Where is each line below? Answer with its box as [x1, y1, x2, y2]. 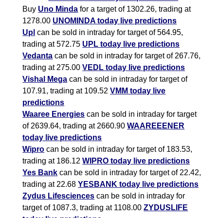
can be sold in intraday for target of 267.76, [53, 52, 201, 60]
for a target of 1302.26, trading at [78, 5, 191, 14]
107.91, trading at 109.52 [22, 87, 110, 95]
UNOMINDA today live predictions [53, 17, 177, 25]
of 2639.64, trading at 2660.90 [22, 122, 127, 130]
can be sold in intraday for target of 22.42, [57, 168, 201, 177]
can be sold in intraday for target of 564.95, [35, 28, 183, 37]
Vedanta [22, 52, 53, 60]
